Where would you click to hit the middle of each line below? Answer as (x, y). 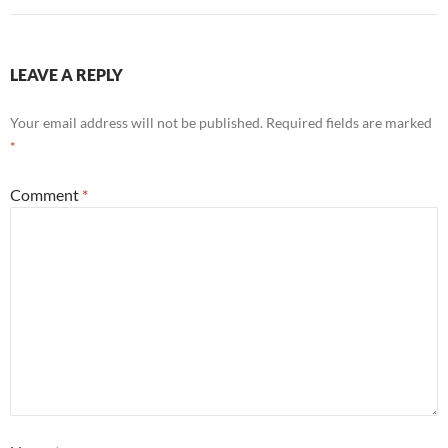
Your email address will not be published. (136, 122)
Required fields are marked (349, 122)
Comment (46, 194)
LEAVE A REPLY (66, 74)
